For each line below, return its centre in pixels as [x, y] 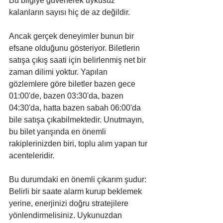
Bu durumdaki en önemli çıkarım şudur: [79, 180]
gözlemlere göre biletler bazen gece [73, 84]
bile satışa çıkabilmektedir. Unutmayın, [77, 120]
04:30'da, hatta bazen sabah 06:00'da [76, 108]
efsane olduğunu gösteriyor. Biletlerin [75, 48]
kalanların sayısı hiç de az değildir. [69, 12]
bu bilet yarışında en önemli [58, 132]
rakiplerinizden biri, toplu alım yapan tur [79, 144]
